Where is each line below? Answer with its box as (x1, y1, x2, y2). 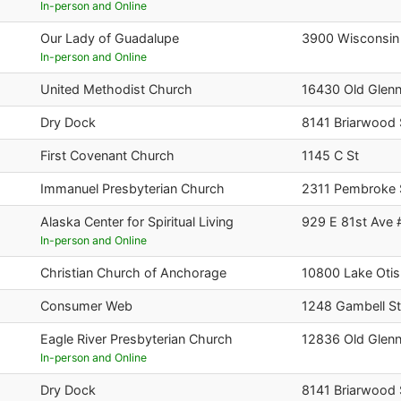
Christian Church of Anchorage (40, 264, 226, 280)
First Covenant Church (40, 147, 175, 163)
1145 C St (302, 147, 359, 163)
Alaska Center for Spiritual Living (40, 213, 234, 229)
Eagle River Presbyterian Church (40, 330, 233, 346)
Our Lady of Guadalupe (40, 30, 179, 46)
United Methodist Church (40, 81, 192, 97)
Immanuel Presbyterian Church (40, 180, 225, 196)
